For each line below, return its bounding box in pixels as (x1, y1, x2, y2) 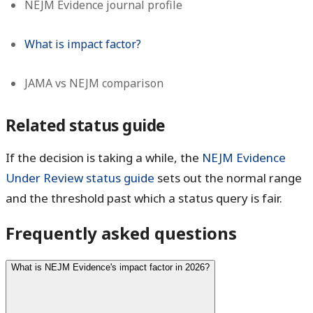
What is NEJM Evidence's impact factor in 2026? (11, 262, 210, 273)
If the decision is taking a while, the (6, 149, 202, 166)
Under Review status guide (6, 169, 154, 186)
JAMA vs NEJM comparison (24, 75, 164, 91)
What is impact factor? (24, 36, 142, 52)
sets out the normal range (154, 169, 302, 186)
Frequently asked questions (6, 221, 237, 245)
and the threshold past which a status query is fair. (6, 189, 282, 206)
